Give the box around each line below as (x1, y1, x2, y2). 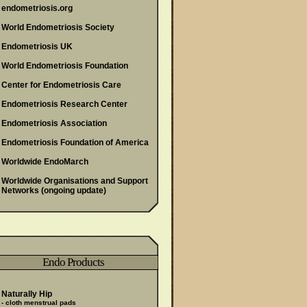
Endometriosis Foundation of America (1, 138, 149, 147)
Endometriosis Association (1, 119, 107, 128)
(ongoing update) (39, 186, 106, 195)
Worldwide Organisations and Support (1, 176, 148, 186)
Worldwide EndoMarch (1, 157, 88, 167)
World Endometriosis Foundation (1, 61, 128, 71)
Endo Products (42, 256, 104, 269)
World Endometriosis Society (1, 23, 114, 32)
